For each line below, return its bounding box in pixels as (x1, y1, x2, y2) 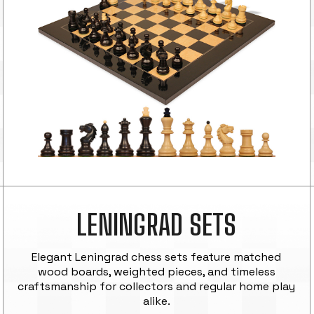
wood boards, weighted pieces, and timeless (37, 264, 275, 279)
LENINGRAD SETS (76, 207, 237, 242)
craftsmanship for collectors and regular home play (18, 278, 296, 294)
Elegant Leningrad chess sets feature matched (32, 249, 282, 264)
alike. (142, 293, 170, 308)
